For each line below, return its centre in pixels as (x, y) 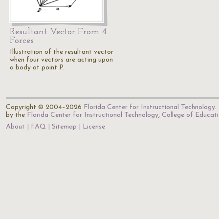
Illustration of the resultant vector (62, 52)
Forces (22, 41)
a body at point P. (37, 68)
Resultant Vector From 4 (58, 32)
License (94, 127)
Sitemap (64, 127)
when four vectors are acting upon (61, 60)
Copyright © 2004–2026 (45, 107)
